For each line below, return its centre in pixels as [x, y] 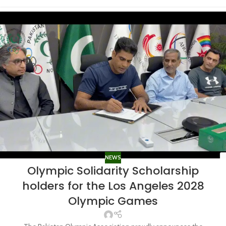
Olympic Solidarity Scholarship [113, 171]
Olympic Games [113, 201]
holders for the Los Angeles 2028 [113, 186]
